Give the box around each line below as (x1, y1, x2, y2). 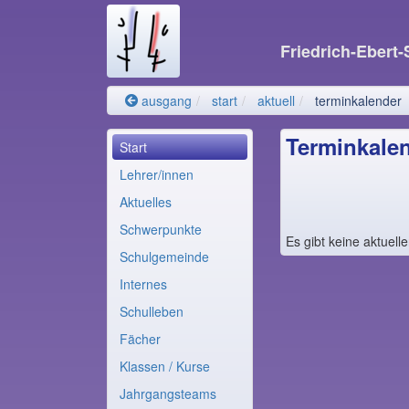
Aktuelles (120, 193, 172, 211)
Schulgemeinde (120, 247, 209, 266)
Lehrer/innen (120, 165, 194, 184)
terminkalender (315, 91, 402, 110)
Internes (120, 275, 167, 293)
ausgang (138, 91, 192, 110)
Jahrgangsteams (120, 384, 216, 403)
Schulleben (120, 302, 184, 320)
